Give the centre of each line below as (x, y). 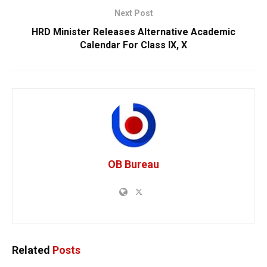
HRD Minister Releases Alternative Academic (133, 32)
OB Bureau (133, 164)
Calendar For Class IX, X (133, 45)
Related (31, 250)
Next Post (133, 13)
